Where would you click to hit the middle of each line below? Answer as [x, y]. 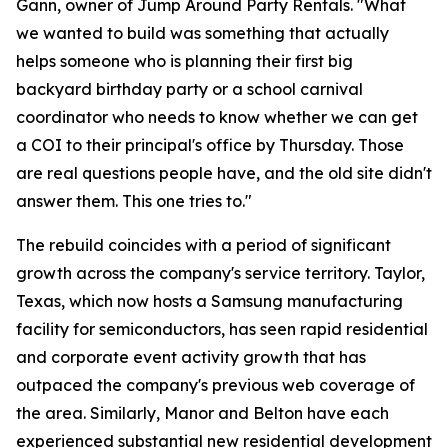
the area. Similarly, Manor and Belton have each [202, 413]
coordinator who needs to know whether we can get [217, 117]
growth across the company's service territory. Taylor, [220, 273]
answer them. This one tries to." [134, 201]
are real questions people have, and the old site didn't [224, 173]
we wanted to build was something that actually [202, 33]
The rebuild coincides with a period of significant [203, 245]
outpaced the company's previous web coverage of [215, 385]
